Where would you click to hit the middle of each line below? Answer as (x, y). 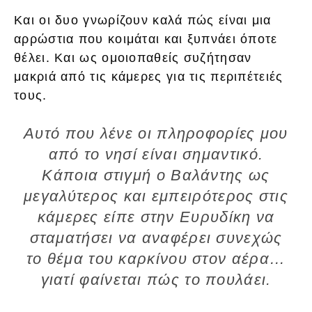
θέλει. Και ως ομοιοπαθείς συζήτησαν (133, 58)
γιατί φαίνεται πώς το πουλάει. (156, 280)
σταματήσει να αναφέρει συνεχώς (156, 238)
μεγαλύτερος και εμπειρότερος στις (156, 196)
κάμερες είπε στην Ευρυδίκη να (156, 217)
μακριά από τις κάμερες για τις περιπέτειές (149, 77)
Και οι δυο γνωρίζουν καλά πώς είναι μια (143, 21)
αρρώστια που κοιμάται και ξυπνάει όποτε (146, 39)
